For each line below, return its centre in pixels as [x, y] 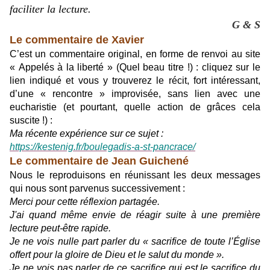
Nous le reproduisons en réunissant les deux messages [135, 175]
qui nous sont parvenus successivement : [97, 188]
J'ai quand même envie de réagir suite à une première [135, 215]
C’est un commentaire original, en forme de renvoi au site [135, 54]
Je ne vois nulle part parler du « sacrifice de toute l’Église [135, 241]
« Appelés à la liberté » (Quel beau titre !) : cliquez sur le [135, 67]
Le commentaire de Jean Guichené [99, 161]
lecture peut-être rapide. [60, 228]
